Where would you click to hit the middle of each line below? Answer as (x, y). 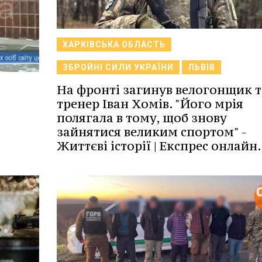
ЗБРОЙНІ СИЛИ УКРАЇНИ (118, 67)
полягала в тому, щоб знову (142, 118)
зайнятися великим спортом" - (151, 132)
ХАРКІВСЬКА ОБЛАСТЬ (114, 44)
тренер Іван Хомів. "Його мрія (150, 104)
